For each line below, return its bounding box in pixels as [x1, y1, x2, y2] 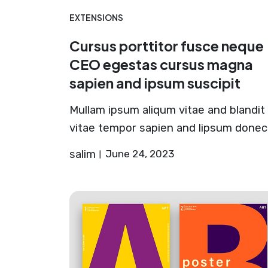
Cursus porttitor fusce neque [69, 37, 264, 55]
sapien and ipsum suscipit [69, 74, 240, 92]
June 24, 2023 [105, 148, 174, 160]
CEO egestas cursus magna [69, 56, 253, 74]
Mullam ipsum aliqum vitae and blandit [69, 103, 265, 117]
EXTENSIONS [69, 13, 123, 23]
